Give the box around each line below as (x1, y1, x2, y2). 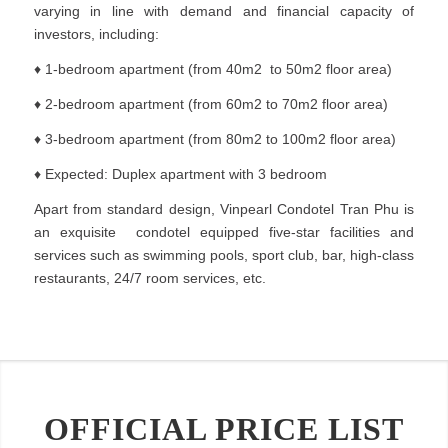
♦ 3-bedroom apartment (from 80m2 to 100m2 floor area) (33, 130, 396, 147)
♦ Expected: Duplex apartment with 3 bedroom (33, 165, 327, 182)
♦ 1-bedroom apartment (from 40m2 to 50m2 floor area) (33, 61, 392, 78)
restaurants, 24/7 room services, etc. (33, 269, 266, 286)
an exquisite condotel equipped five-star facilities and (33, 223, 415, 240)
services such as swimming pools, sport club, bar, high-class (33, 246, 415, 263)
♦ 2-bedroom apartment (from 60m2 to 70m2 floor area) (33, 96, 388, 113)
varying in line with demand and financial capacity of (33, 3, 415, 20)
